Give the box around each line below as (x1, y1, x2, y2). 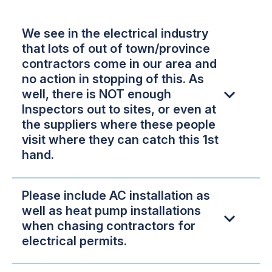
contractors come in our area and (22, 56, 217, 72)
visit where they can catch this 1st (22, 132, 219, 148)
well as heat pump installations (22, 203, 201, 218)
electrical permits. (22, 233, 127, 248)
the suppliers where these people (22, 117, 216, 132)
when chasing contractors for (22, 218, 195, 233)
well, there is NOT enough (22, 87, 171, 102)
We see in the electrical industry (22, 26, 208, 41)
